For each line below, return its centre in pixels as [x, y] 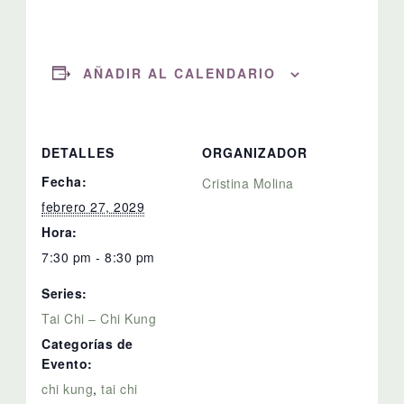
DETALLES [78, 152]
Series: [64, 293]
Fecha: [64, 181]
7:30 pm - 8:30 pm [98, 257]
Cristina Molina [248, 183]
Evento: [67, 363]
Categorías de [87, 343]
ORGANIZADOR [255, 152]
